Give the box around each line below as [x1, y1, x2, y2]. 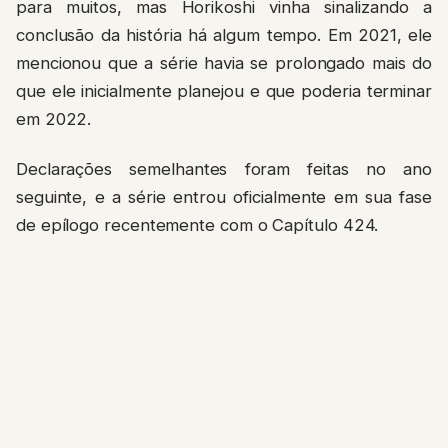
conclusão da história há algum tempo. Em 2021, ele [16, 24, 432, 45]
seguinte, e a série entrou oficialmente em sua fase [16, 187, 432, 208]
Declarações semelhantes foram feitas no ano [16, 159, 432, 180]
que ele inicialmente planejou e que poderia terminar [16, 80, 432, 101]
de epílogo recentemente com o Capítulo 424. [16, 215, 379, 236]
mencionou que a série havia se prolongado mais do [16, 52, 432, 73]
